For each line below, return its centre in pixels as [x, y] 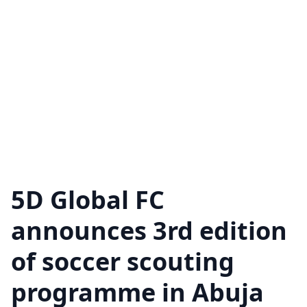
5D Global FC [88, 200]
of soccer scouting [123, 261]
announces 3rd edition [149, 231]
